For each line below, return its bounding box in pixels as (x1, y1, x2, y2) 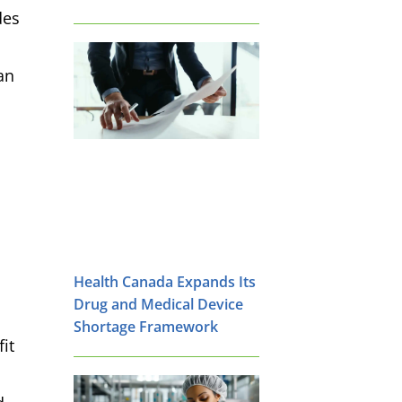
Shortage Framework (74, 316, 218, 336)
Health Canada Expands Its (74, 271, 256, 292)
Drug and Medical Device (74, 293, 243, 314)
